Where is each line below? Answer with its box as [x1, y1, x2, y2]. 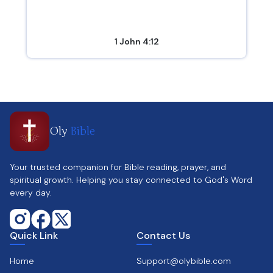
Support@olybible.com [136, 255, 231, 266]
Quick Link [10, 229, 58, 242]
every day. [10, 187, 52, 198]
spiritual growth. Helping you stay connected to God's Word [10, 174, 252, 185]
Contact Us [136, 229, 190, 242]
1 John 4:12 [114, 36, 159, 47]
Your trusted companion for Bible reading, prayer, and [10, 161, 226, 172]
